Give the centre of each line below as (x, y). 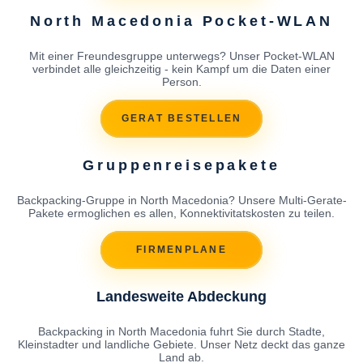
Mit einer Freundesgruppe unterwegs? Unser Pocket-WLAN (181, 56)
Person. (181, 81)
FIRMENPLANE (181, 250)
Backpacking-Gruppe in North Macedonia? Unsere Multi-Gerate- (181, 200)
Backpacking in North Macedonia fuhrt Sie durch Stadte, (181, 331)
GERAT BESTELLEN (181, 119)
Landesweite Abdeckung (181, 296)
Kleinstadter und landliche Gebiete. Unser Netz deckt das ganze (181, 344)
